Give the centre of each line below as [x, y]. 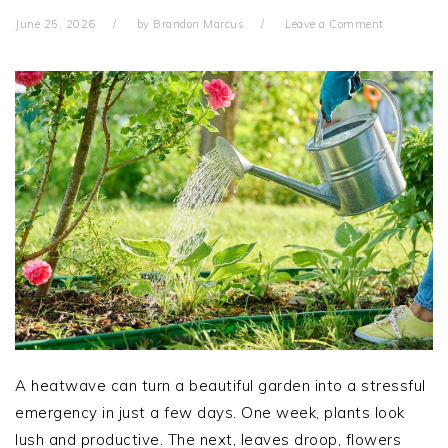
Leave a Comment [334, 24]
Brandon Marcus [198, 24]
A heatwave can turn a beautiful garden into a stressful [220, 385]
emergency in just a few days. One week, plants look [210, 412]
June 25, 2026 [55, 24]
